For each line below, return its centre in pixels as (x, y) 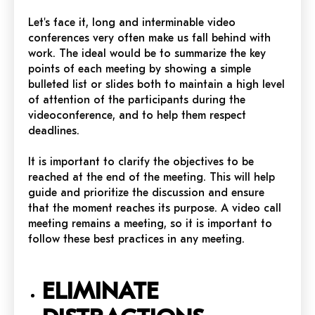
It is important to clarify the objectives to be (141, 161)
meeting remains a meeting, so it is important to (150, 223)
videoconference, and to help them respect (137, 115)
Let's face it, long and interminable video (132, 22)
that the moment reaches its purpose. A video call (155, 208)
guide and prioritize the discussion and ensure (146, 192)
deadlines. (54, 130)
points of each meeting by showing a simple (140, 69)
